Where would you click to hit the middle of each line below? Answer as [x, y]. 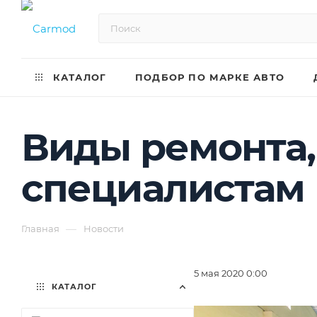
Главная [40, 229]
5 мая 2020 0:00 [231, 273]
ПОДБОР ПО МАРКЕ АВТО [210, 77]
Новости [104, 229]
